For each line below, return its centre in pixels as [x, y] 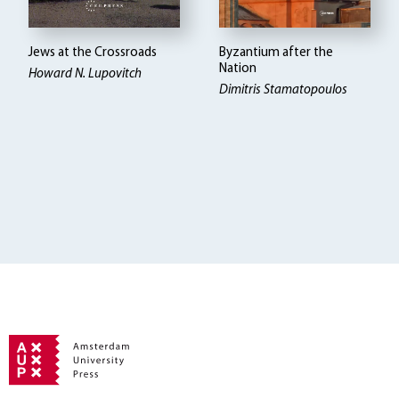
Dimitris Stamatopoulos [284, 90]
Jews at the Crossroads [93, 53]
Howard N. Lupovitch [85, 74]
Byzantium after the [277, 53]
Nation [238, 69]
